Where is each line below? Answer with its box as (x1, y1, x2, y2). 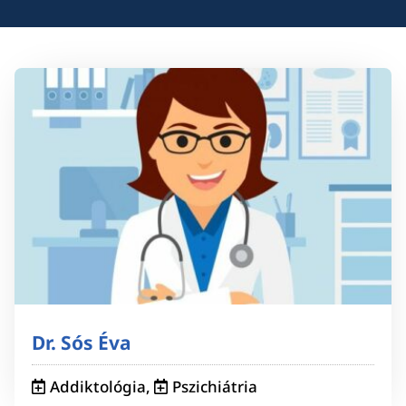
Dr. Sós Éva (31, 329, 131, 355)
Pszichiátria (171, 375, 257, 397)
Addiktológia (49, 375, 146, 397)
